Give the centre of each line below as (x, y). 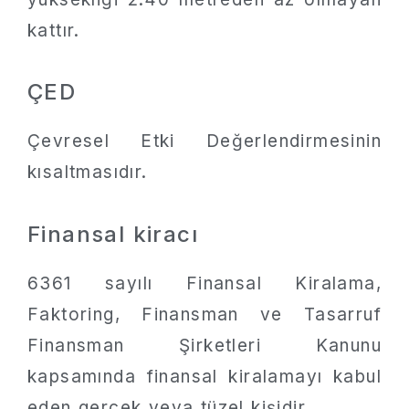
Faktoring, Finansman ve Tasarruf (204, 314)
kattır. (54, 31)
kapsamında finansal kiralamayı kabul (204, 376)
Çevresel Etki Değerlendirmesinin (204, 142)
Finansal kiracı (113, 234)
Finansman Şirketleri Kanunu (204, 345)
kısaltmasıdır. (88, 173)
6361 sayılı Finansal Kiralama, (204, 283)
